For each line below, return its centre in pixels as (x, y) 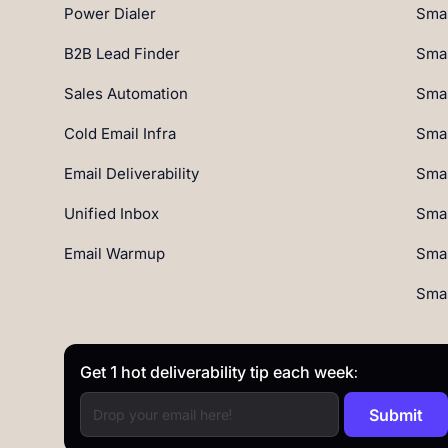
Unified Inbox (111, 213)
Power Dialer (110, 13)
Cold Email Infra (120, 133)
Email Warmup (114, 253)
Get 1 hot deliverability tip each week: (219, 372)
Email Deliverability (131, 173)
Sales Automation (126, 93)
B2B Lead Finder (122, 53)
